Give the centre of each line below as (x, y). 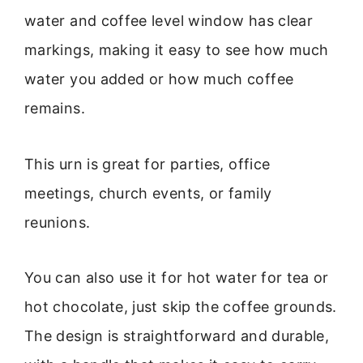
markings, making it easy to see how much (177, 50)
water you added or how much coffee (159, 79)
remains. (55, 109)
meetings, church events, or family (148, 193)
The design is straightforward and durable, (177, 336)
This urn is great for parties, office (147, 164)
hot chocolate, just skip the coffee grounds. (181, 307)
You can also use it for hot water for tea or (177, 278)
